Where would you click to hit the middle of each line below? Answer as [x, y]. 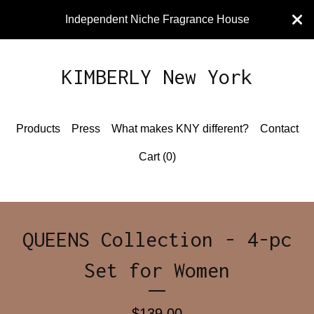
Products [38, 129]
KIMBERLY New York [157, 77]
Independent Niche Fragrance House [157, 19]
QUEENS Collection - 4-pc [157, 239]
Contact [279, 129]
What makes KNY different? [180, 129]
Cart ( [152, 157]
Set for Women [157, 270]
